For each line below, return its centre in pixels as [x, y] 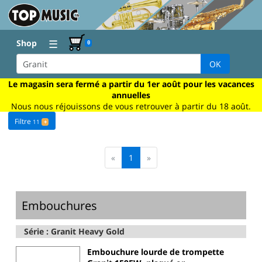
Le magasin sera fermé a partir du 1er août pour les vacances [131, 84]
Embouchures [60, 205]
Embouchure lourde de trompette [156, 252]
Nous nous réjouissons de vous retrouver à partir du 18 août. [131, 106]
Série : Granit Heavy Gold [75, 232]
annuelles [131, 95]
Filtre [24, 122]
